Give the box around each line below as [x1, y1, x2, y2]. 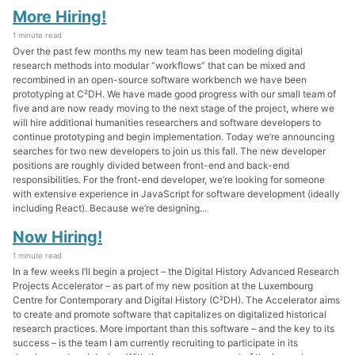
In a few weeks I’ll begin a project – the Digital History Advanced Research [13, 265, 339, 278]
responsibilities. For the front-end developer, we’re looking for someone [13, 173, 325, 185]
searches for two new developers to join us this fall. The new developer [13, 144, 326, 157]
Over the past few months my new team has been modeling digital [13, 44, 303, 57]
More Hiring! [13, 6, 106, 26]
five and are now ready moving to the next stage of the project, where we [13, 101, 334, 114]
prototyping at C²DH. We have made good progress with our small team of [13, 87, 336, 100]
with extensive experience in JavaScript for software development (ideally [13, 187, 340, 200]
